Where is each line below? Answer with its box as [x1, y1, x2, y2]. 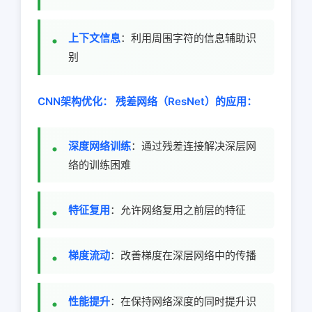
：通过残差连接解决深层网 [131, 139, 256, 153]
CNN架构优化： [38, 94, 113, 108]
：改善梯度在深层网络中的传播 [110, 249, 256, 263]
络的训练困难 [68, 157, 131, 171]
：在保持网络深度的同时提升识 [110, 294, 256, 308]
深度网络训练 [68, 139, 131, 153]
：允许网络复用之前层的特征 [110, 203, 246, 217]
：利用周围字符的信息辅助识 [120, 31, 256, 45]
